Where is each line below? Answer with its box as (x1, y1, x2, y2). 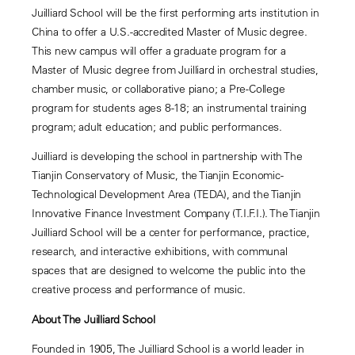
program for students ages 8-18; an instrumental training (32, 100, 307, 115)
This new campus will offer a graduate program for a (32, 43, 286, 58)
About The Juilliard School (32, 311, 155, 326)
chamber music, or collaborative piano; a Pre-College (32, 81, 285, 96)
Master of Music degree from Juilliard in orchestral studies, (32, 62, 319, 77)
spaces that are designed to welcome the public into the (32, 263, 306, 278)
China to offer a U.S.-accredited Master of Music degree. (32, 24, 307, 39)
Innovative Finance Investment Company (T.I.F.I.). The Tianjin (32, 206, 320, 221)
